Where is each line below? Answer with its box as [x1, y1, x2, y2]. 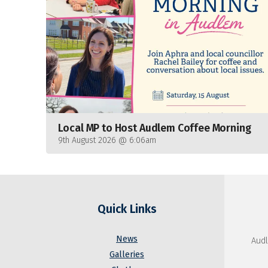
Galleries [109, 249, 145, 260]
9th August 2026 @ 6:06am [57, 135, 156, 145]
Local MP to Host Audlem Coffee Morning [57, 121, 251, 135]
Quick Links [97, 202, 157, 217]
